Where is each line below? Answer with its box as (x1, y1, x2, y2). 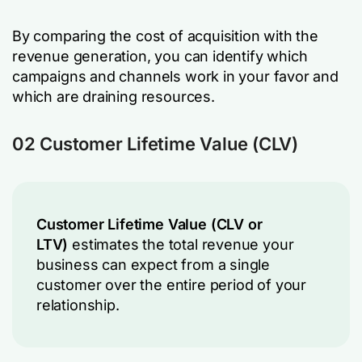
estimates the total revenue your (68, 236, 294, 253)
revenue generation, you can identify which (12, 48, 308, 65)
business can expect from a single (36, 256, 271, 273)
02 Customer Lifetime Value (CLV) (12, 133, 298, 154)
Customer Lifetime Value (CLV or (36, 216, 263, 233)
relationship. (36, 297, 120, 314)
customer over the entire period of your (36, 276, 306, 293)
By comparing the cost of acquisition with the (12, 27, 318, 44)
